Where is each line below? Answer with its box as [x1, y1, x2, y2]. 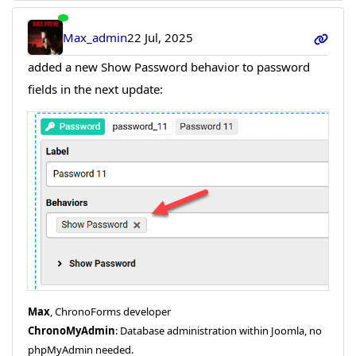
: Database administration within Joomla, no [114, 323, 322, 338]
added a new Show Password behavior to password [27, 59, 310, 75]
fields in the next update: [27, 81, 163, 98]
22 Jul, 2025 [127, 29, 194, 46]
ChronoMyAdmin [27, 323, 115, 338]
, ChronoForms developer [49, 304, 171, 319]
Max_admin [63, 29, 128, 46]
